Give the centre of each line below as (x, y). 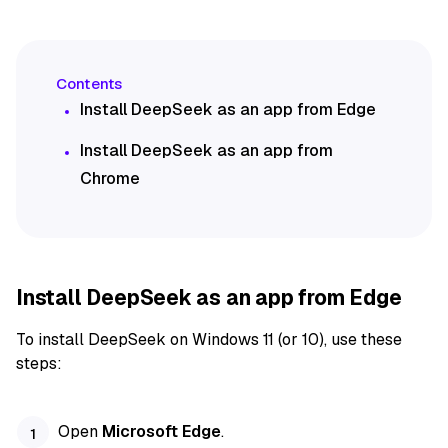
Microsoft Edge (162, 431)
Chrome (110, 179)
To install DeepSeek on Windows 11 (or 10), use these (209, 339)
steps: (39, 363)
